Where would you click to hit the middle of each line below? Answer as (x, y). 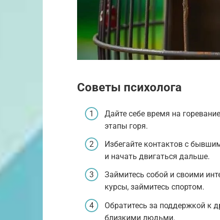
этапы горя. (126, 126)
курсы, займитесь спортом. (154, 187)
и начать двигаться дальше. (157, 157)
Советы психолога (129, 87)
